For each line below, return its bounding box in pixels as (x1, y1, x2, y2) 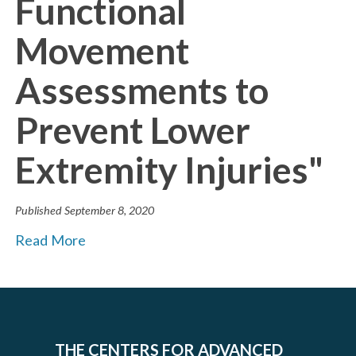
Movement (15, 29, 190, 73)
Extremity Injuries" (15, 148, 324, 192)
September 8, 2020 (62, 203, 155, 217)
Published (15, 203, 63, 217)
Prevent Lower (15, 108, 251, 153)
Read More (15, 230, 87, 249)
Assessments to (15, 68, 269, 113)
